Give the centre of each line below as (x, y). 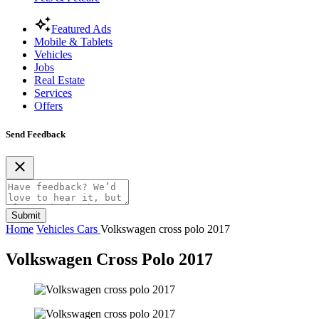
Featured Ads (81, 29)
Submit (26, 215)
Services (53, 93)
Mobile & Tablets (73, 42)
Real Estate (59, 80)
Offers (48, 106)
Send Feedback (36, 134)
